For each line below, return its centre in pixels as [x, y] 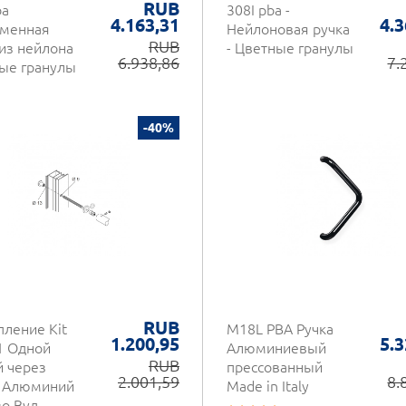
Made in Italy [268, 386]
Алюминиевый [276, 348]
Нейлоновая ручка [288, 29]
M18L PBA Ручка [280, 329]
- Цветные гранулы [290, 48]
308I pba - [258, 10]
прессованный [275, 367]
